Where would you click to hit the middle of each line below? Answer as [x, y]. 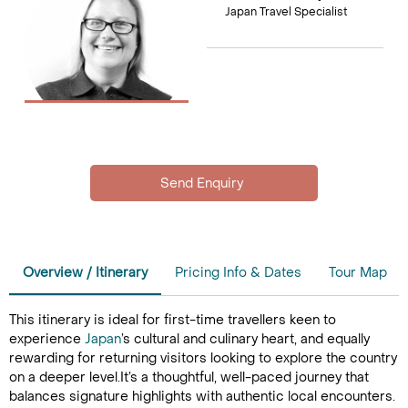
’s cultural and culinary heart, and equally [245, 339]
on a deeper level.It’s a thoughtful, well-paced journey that [189, 377]
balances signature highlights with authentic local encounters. [202, 397]
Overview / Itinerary [85, 273]
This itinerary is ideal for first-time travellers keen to [173, 320]
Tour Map [358, 273]
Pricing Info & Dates [238, 273]
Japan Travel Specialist [286, 12]
